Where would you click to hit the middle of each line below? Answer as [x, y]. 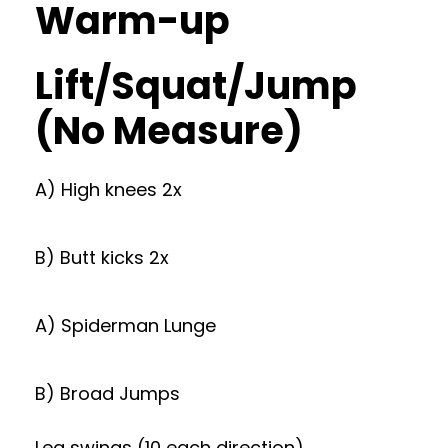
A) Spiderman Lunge [125, 325]
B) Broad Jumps [107, 393]
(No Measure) [169, 130]
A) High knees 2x [108, 189]
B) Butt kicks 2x [102, 257]
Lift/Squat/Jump [196, 85]
